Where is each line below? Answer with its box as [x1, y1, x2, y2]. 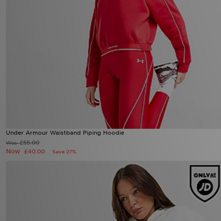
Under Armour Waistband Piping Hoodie [6, 193, 124, 200]
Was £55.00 [6, 203, 37, 209]
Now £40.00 [39, 203, 78, 210]
